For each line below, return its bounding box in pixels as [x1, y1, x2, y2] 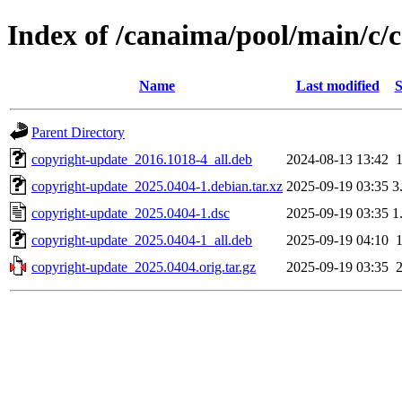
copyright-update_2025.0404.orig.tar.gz [31, 258, 256, 275]
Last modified [295, 77, 380, 93]
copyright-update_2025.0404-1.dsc [31, 205, 230, 221]
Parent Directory [31, 124, 125, 140]
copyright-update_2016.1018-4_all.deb [31, 151, 252, 167]
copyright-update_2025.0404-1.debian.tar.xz [31, 178, 283, 194]
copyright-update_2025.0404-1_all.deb [31, 232, 252, 248]
